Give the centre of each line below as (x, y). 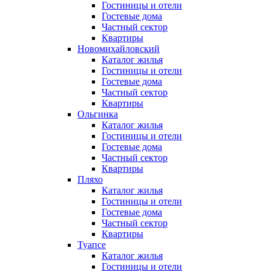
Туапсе (92, 245)
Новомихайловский (119, 49)
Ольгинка (98, 114)
